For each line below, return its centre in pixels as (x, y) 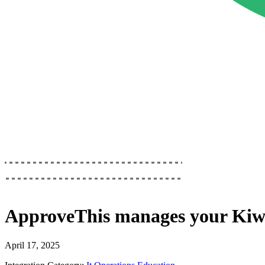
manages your (171, 216)
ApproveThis (57, 216)
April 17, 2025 (32, 245)
